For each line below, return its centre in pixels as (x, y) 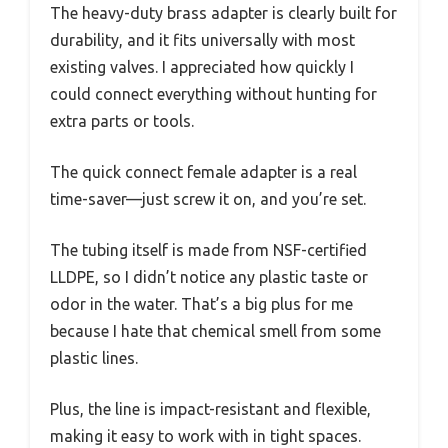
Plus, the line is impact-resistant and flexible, (210, 409)
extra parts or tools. (122, 121)
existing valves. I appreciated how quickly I (202, 67)
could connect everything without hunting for (213, 94)
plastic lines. (94, 358)
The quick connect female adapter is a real (203, 172)
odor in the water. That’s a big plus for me (201, 304)
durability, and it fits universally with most (202, 40)
